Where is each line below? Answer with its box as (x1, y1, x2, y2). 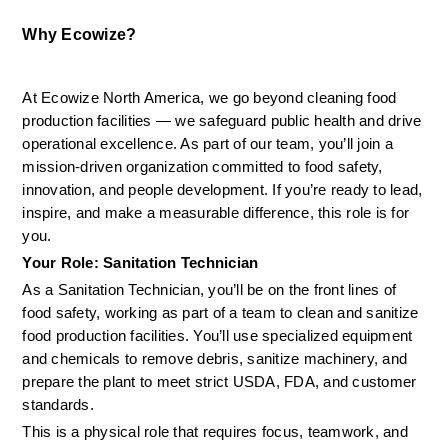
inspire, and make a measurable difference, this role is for (22, 204, 410, 221)
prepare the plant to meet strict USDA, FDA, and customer (22, 373, 417, 390)
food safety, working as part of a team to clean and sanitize (22, 304, 419, 321)
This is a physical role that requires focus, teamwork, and (22, 423, 408, 440)
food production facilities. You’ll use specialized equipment (22, 327, 413, 344)
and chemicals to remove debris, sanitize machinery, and (22, 350, 408, 367)
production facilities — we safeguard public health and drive (22, 112, 422, 129)
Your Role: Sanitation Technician (22, 254, 259, 271)
